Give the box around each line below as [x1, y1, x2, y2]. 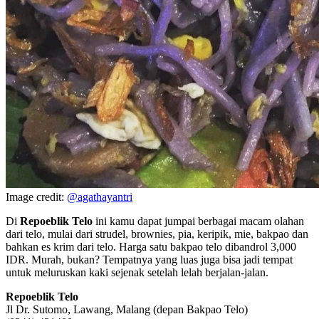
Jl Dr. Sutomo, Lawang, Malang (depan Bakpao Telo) [6, 303, 248, 316]
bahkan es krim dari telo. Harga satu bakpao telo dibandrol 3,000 [6, 241, 296, 253]
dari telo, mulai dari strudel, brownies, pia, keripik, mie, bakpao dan [6, 228, 308, 241]
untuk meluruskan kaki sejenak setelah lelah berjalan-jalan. [6, 266, 268, 279]
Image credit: [6, 191, 67, 204]
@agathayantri [67, 191, 132, 204]
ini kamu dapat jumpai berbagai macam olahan [93, 215, 304, 228]
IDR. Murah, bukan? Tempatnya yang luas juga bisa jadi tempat [6, 253, 293, 266]
